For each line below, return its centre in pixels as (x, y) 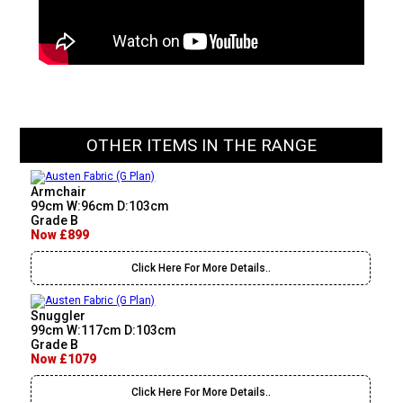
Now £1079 (64, 359)
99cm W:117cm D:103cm (104, 331)
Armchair (59, 192)
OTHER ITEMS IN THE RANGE (201, 146)
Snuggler (58, 316)
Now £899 (60, 235)
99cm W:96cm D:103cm (100, 206)
